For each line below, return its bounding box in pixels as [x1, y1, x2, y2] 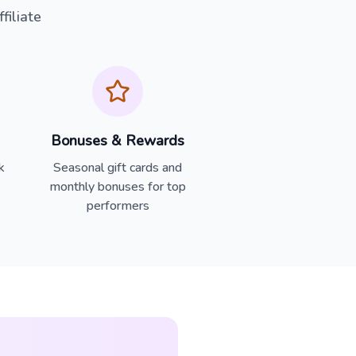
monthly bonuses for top [49, 178, 186, 195]
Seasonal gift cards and [53, 159, 182, 176]
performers [86, 197, 149, 215]
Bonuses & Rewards [51, 131, 184, 150]
